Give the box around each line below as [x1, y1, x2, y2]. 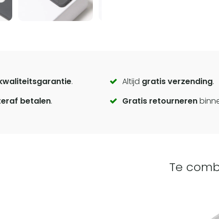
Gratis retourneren [122, 95, 197, 107]
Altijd [122, 75, 142, 87]
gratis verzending [141, 75, 213, 87]
